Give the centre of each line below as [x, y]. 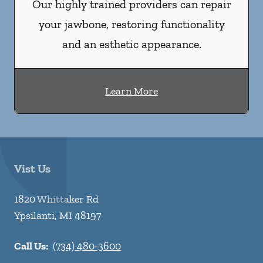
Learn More [131, 91]
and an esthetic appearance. [131, 44]
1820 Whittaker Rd [56, 199]
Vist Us [32, 168]
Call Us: [31, 246]
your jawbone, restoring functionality [131, 24]
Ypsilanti [34, 215]
